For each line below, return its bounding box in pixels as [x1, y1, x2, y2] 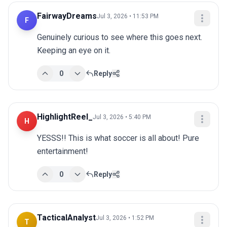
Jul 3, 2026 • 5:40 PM [93, 113, 151, 121]
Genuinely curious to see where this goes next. [37, 32, 202, 43]
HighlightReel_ [37, 112, 93, 122]
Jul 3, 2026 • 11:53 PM [97, 13, 159, 20]
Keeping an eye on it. [37, 46, 110, 56]
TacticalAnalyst [37, 213, 96, 223]
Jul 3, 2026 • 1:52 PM [96, 214, 154, 222]
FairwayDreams [37, 11, 97, 21]
